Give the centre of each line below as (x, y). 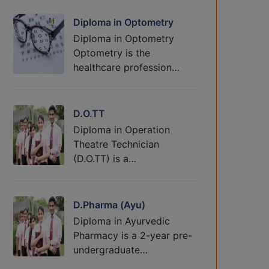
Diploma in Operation (122, 130)
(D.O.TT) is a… (105, 159)
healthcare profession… (126, 68)
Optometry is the (112, 53)
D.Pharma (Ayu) (109, 205)
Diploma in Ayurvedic (122, 221)
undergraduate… (110, 250)
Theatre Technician (116, 144)
